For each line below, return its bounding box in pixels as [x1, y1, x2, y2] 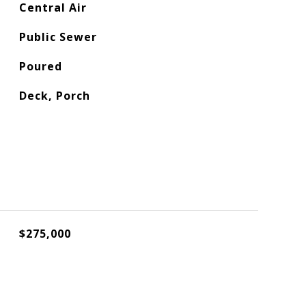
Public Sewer [18, 29, 97, 44]
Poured [18, 59, 62, 74]
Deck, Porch [18, 88, 90, 103]
